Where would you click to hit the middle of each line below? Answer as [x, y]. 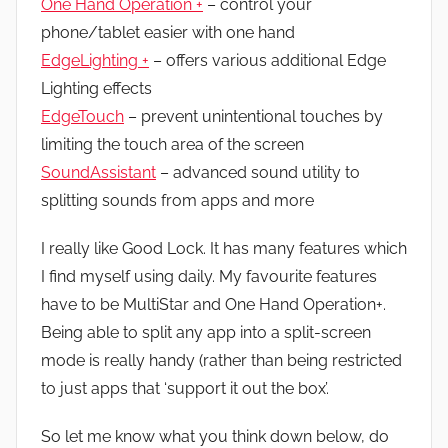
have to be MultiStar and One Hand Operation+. [213, 304]
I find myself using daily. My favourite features [209, 276]
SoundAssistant [98, 172]
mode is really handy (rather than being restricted [221, 360]
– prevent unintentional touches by [253, 116]
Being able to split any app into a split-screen [206, 332]
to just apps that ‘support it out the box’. [185, 388]
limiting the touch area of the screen [172, 144]
